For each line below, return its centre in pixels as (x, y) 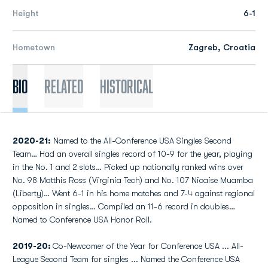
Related (64, 86)
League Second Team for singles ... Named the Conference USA (126, 259)
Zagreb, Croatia (222, 47)
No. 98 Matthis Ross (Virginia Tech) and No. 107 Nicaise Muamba (133, 180)
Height (26, 13)
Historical (127, 86)
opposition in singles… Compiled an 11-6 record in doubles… (124, 206)
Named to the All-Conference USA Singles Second (141, 141)
